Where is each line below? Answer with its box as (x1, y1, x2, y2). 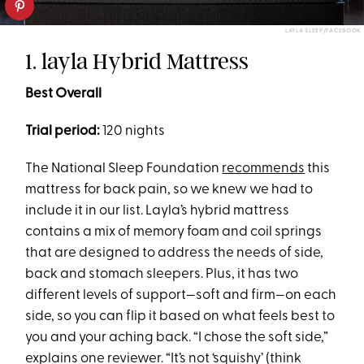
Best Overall (25, 87, 102, 102)
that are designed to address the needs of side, (25, 246, 324, 261)
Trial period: (25, 124, 103, 139)
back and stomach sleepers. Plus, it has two (25, 267, 299, 282)
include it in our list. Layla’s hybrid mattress (25, 204, 290, 219)
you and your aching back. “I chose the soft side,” (25, 331, 329, 345)
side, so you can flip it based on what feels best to (25, 310, 336, 324)
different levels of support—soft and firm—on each (25, 288, 337, 303)
